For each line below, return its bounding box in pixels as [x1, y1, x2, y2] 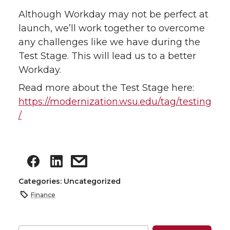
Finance [31, 190, 55, 199]
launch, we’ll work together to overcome [18, 23, 205, 34]
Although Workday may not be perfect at [18, 9, 208, 21]
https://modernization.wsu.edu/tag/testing [18, 96, 212, 108]
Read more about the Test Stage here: [18, 82, 194, 94]
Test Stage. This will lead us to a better [18, 50, 196, 62]
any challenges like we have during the [18, 36, 200, 48]
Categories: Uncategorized [18, 177, 121, 186]
